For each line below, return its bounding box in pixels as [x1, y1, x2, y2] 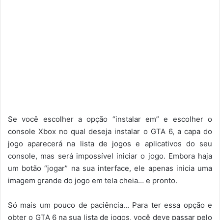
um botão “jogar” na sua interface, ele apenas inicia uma [8, 163, 212, 173]
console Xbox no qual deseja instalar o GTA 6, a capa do [8, 126, 212, 136]
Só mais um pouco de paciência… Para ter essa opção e [8, 200, 212, 210]
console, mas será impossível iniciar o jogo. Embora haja [8, 151, 212, 161]
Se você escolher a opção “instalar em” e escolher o [8, 114, 212, 124]
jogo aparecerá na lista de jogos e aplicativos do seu [8, 138, 212, 148]
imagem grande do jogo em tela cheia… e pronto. [8, 175, 177, 185]
